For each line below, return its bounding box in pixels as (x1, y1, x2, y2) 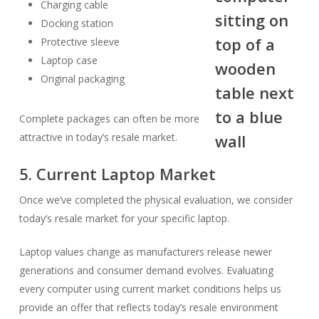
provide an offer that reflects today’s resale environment (19, 300, 278, 314)
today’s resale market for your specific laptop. (19, 211, 229, 225)
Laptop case (40, 53, 98, 67)
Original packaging (40, 72, 125, 85)
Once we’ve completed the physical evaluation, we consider (19, 193, 293, 206)
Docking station (40, 16, 113, 30)
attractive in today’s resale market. (19, 130, 177, 144)
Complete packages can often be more (19, 112, 199, 125)
